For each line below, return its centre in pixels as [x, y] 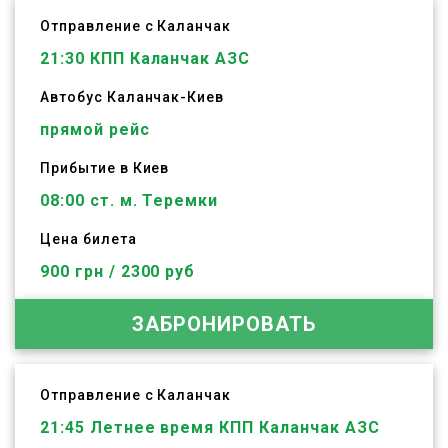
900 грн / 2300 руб [118, 271]
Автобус [73, 97]
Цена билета [88, 239]
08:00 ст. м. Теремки [129, 200]
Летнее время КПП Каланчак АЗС [232, 427]
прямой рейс [95, 129]
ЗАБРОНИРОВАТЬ [224, 324]
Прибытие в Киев [105, 168]
